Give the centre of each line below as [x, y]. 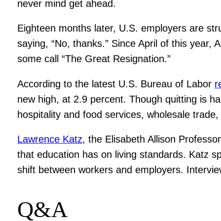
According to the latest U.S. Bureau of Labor [116, 84]
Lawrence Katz [50, 139]
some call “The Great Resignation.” [94, 59]
